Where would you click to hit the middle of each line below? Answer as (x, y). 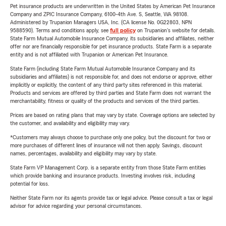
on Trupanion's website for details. (176, 31)
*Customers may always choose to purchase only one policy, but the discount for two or (110, 137)
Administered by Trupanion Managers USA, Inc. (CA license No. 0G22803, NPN (101, 22)
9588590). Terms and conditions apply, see (60, 31)
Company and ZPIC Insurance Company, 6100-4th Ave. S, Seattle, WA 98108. (99, 14)
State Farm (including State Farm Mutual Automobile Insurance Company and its (103, 69)
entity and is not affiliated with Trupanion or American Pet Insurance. (89, 55)
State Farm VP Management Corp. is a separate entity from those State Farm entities (108, 168)
